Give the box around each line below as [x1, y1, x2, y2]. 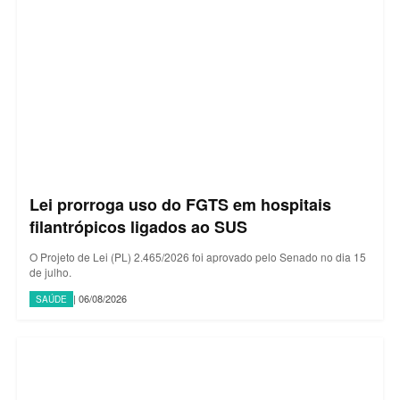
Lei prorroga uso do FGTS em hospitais [29, 192, 331, 216]
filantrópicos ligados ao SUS [29, 214, 247, 238]
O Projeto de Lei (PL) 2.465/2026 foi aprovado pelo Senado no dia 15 [29, 248, 366, 264]
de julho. [29, 263, 71, 279]
